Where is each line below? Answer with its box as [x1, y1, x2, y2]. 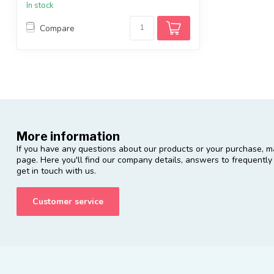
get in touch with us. [17, 165, 96, 177]
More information [17, 129, 120, 144]
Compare [40, 22, 75, 34]
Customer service [32, 196, 103, 208]
